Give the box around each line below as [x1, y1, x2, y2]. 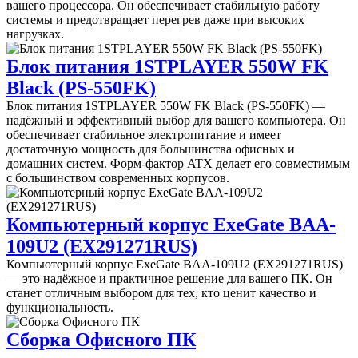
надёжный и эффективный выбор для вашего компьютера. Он [6, 113, 346, 128]
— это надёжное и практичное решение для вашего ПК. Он [6, 272, 332, 286]
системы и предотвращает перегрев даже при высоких [6, 13, 304, 27]
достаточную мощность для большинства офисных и [6, 142, 295, 157]
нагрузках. [6, 27, 64, 42]
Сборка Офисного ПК [6, 329, 196, 351]
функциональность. [6, 300, 113, 315]
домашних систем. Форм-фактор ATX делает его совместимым [6, 157, 350, 171]
